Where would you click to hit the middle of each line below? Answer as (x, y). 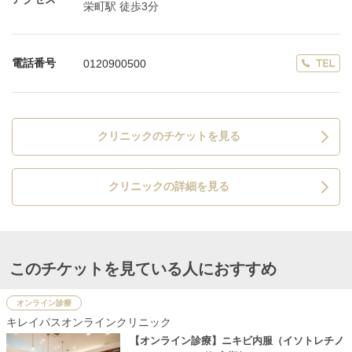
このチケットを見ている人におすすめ (143, 269)
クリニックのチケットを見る (169, 136)
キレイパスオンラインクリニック (89, 323)
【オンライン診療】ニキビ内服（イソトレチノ (236, 341)
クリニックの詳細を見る (169, 187)
